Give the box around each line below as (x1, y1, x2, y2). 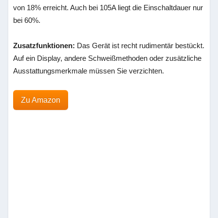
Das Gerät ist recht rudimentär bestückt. (75, 41, 205, 50)
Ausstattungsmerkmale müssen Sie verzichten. (13, 67, 164, 75)
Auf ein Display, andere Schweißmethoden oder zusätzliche (13, 54, 202, 62)
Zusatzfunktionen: (13, 41, 75, 50)
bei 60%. (13, 16, 41, 24)
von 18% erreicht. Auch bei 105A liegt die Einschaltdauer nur (13, 3, 203, 12)
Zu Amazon (21, 96, 61, 104)
